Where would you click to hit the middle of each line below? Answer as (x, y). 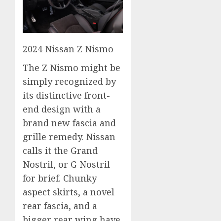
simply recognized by (69, 82)
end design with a (62, 109)
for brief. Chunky (60, 178)
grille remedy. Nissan (69, 137)
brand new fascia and (69, 123)
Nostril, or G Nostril (66, 165)
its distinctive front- (66, 95)
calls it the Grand (60, 151)
